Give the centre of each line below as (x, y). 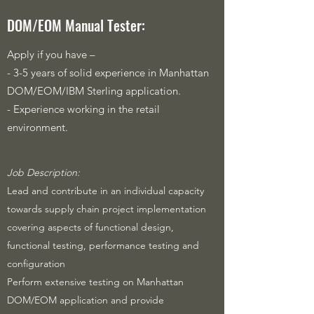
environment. (37, 127)
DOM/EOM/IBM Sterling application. (94, 91)
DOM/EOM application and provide (86, 300)
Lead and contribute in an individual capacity (105, 191)
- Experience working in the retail (83, 109)
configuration (36, 264)
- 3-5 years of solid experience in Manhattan (108, 73)
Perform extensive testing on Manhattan (95, 282)
